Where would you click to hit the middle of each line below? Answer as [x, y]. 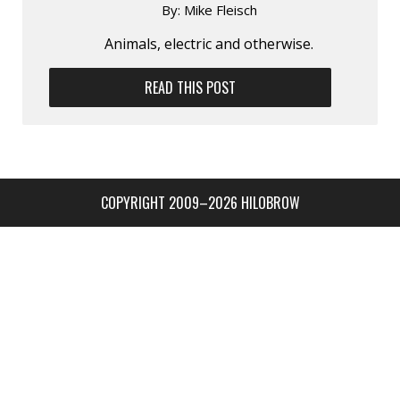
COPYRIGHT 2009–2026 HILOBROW [200, 202]
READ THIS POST [191, 87]
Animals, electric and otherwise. [209, 43]
